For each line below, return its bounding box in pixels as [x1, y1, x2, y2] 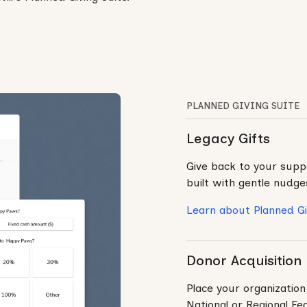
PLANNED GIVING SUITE [186, 100, 299, 112]
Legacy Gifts [186, 130, 270, 147]
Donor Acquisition [186, 252, 302, 269]
